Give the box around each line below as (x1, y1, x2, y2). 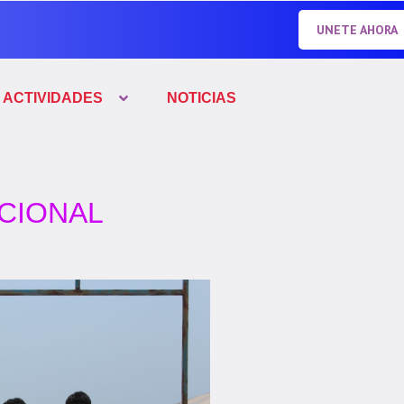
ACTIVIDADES (2, 90, 103, 106)
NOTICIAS (166, 90, 236, 106)
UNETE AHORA (316, 22, 398, 38)
